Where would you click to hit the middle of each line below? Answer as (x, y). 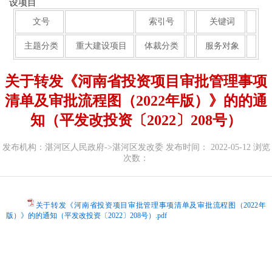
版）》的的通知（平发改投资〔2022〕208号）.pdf (87, 216)
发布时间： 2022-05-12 (208, 147)
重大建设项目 (101, 46)
